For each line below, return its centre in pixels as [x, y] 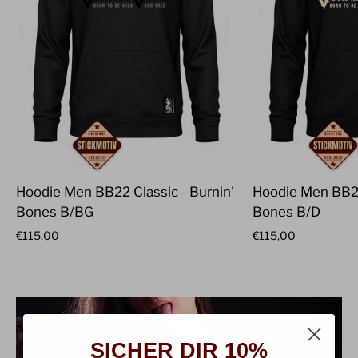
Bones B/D [286, 212]
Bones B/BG [55, 212]
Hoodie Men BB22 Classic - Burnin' [125, 192]
